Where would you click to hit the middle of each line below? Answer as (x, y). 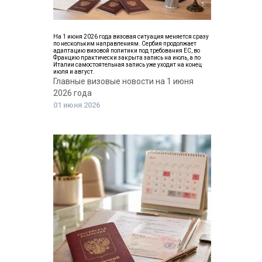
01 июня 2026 (77, 105)
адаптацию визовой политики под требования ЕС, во (127, 51)
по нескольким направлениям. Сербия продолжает (125, 44)
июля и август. (74, 72)
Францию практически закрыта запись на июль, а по (127, 58)
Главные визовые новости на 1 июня (123, 81)
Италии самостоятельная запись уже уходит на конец (127, 65)
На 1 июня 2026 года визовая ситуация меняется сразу (131, 37)
